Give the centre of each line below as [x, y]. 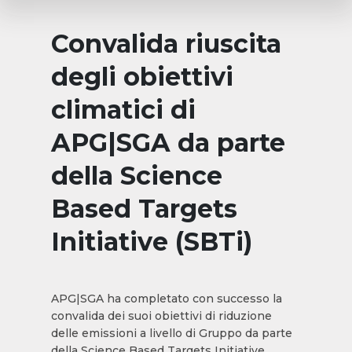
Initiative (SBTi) [151, 242]
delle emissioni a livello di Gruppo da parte [171, 333]
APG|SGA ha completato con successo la [166, 299]
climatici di [123, 110]
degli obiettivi [142, 77]
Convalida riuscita [166, 44]
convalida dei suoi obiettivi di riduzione [161, 316]
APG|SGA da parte [168, 143]
